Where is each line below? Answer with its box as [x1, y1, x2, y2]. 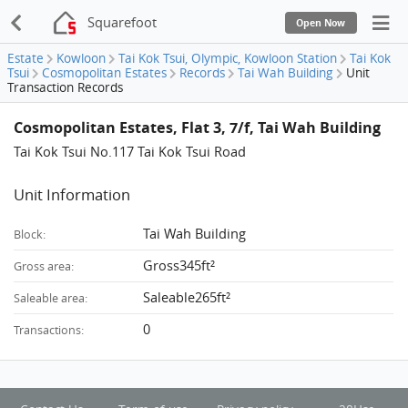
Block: [14, 227, 46, 243]
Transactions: [14, 322, 85, 339]
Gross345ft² [143, 256, 216, 275]
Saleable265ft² [143, 288, 231, 307]
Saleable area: [14, 291, 88, 307]
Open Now [296, 15, 346, 29]
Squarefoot [87, 14, 158, 31]
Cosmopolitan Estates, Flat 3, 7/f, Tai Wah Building [14, 116, 382, 138]
